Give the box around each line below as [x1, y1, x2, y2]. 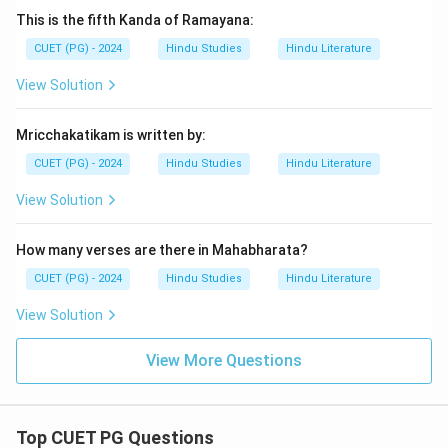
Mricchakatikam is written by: [16, 127, 206, 143]
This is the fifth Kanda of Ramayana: [16, 12, 254, 28]
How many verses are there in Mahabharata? [16, 242, 308, 258]
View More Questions [146, 351, 302, 370]
